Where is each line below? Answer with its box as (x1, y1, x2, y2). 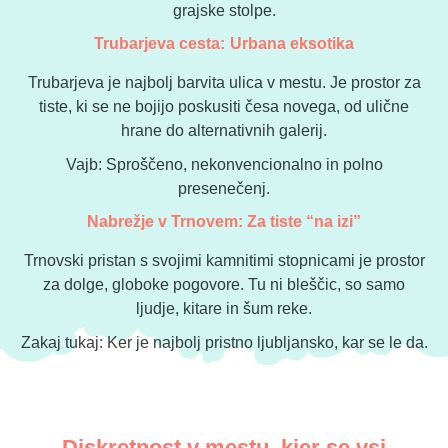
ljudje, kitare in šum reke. (136, 300, 312, 318)
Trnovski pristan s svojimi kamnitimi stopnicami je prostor (23, 252, 425, 270)
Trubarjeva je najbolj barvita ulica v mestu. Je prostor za (27, 74, 421, 92)
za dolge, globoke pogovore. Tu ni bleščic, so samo (43, 276, 405, 294)
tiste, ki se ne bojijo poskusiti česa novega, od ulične (39, 98, 409, 116)
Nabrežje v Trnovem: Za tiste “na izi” (86, 213, 362, 231)
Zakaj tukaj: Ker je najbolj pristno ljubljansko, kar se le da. (20, 334, 428, 352)
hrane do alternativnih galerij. (121, 122, 327, 140)
